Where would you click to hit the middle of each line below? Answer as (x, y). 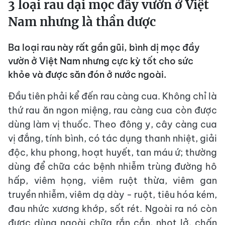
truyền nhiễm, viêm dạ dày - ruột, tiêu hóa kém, (113, 195)
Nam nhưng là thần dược (82, 22)
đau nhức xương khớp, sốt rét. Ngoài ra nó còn (113, 209)
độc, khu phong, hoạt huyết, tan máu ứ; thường (113, 153)
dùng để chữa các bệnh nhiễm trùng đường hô (113, 167)
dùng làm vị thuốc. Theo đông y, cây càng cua (113, 125)
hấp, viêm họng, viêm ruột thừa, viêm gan (113, 181)
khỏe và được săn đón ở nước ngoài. (87, 75)
